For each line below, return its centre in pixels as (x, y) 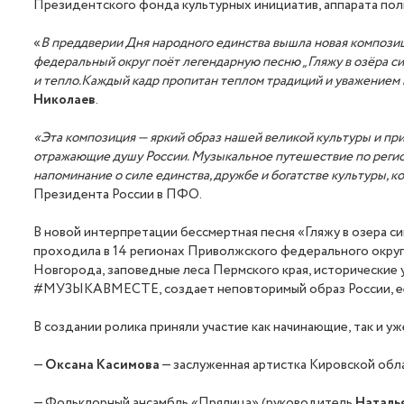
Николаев (65, 101)
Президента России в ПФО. (118, 195)
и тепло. (58, 82)
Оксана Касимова (103, 366)
